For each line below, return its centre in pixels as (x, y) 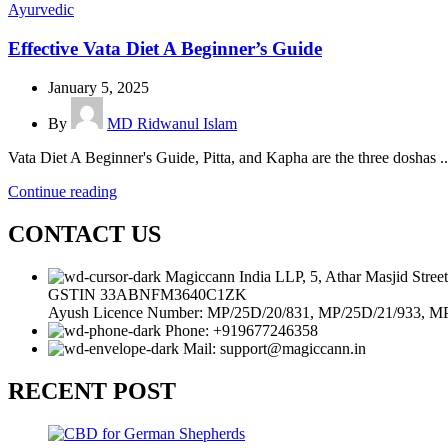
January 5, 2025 (98, 87)
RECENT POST (92, 390)
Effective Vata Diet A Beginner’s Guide (165, 49)
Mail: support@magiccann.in (274, 348)
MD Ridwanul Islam (172, 123)
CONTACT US (84, 233)
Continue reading (62, 191)
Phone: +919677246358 (241, 330)
